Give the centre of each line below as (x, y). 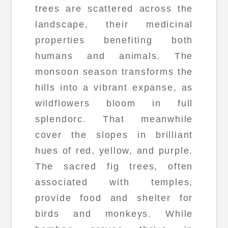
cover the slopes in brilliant (114, 135)
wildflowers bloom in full (114, 103)
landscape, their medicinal (114, 24)
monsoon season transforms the (114, 72)
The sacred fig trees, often (114, 166)
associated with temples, (114, 182)
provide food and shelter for (114, 198)
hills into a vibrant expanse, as (114, 87)
